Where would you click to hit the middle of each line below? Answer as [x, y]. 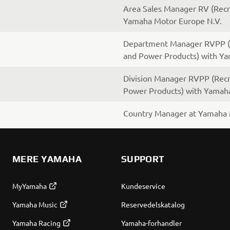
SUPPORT [143, 159]
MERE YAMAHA [47, 159]
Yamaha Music [35, 204]
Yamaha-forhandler [151, 223]
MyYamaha [29, 186]
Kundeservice [143, 186]
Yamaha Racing [36, 223]
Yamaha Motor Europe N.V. [172, 21]
